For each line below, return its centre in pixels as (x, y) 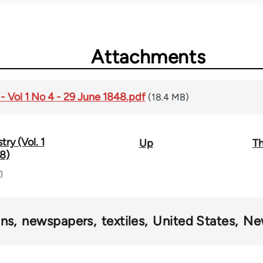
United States (194, 221)
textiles (123, 221)
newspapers (58, 221)
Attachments (149, 57)
